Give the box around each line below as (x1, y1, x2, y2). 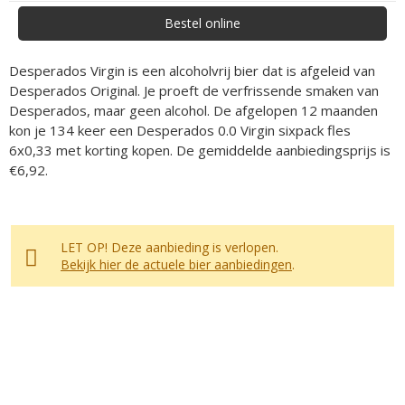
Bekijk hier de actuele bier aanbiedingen (61, 256, 292, 274)
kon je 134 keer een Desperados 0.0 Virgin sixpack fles (9, 121, 351, 140)
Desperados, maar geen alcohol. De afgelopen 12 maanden (9, 101, 378, 120)
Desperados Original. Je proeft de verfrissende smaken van (9, 81, 379, 100)
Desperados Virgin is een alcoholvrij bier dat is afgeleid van (9, 61, 375, 80)
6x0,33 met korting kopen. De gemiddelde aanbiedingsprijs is (9, 141, 391, 160)
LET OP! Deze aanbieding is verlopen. (61, 239, 278, 257)
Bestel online (165, 14, 240, 33)
